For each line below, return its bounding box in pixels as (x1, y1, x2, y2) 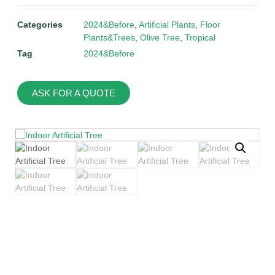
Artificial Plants (139, 20, 195, 30)
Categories (17, 20, 63, 30)
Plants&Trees (83, 33, 135, 43)
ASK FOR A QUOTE (32, 88, 115, 99)
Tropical (185, 33, 215, 43)
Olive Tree (140, 33, 180, 43)
